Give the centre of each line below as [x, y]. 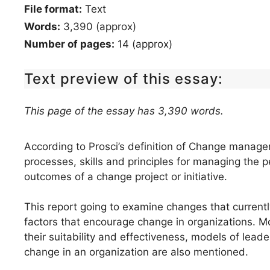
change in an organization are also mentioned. [136, 252]
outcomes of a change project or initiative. [126, 176]
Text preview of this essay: [124, 78]
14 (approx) [143, 44]
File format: [53, 9]
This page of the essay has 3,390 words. [124, 111]
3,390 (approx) [98, 26]
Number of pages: [69, 44]
